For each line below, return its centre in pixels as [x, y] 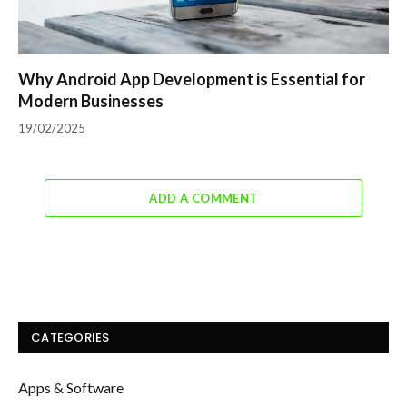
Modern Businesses [91, 101]
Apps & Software [71, 388]
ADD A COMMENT [203, 199]
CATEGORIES [70, 338]
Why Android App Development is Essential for [192, 79]
